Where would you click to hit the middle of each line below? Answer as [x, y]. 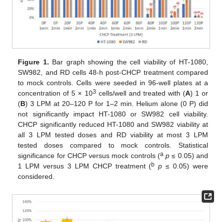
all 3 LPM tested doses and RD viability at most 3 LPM [113, 135]
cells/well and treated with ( [140, 93]
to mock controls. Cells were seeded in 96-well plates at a [113, 83]
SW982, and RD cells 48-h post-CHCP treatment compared [113, 73]
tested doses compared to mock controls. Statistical [113, 145]
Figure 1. [33, 62]
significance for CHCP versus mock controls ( [89, 156]
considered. [36, 177]
